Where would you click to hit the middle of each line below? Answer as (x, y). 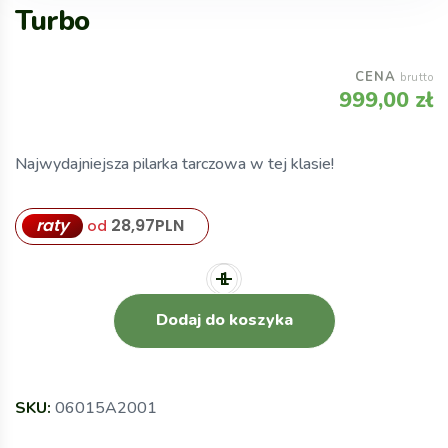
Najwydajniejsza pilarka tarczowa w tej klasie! (174, 163)
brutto (416, 77)
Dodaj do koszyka (224, 320)
